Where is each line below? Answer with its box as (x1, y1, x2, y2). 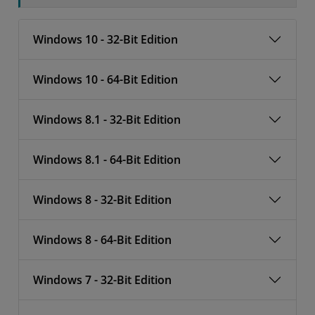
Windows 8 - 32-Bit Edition (33, 192, 172, 207)
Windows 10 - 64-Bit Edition (33, 72, 178, 87)
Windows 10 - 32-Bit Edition (33, 32, 178, 47)
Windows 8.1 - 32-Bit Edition (33, 112, 181, 127)
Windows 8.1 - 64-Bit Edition (33, 152, 181, 167)
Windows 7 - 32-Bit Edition (33, 272, 172, 288)
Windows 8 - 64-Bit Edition (33, 232, 172, 247)
